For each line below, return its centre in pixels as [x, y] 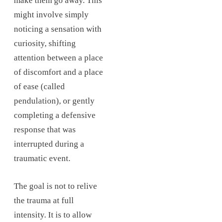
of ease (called [39, 86]
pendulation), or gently [54, 101]
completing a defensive [55, 115]
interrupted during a [49, 144]
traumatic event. [42, 158]
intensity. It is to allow [53, 215]
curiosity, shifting [45, 43]
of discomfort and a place [58, 72]
